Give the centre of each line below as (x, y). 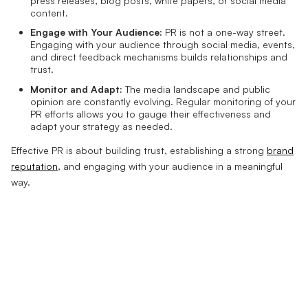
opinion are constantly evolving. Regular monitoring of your (163, 101)
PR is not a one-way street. (224, 32)
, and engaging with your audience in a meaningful (170, 166)
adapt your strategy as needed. (101, 126)
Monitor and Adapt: (76, 89)
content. (49, 12)
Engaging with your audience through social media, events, (163, 45)
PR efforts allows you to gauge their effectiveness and (151, 113)
